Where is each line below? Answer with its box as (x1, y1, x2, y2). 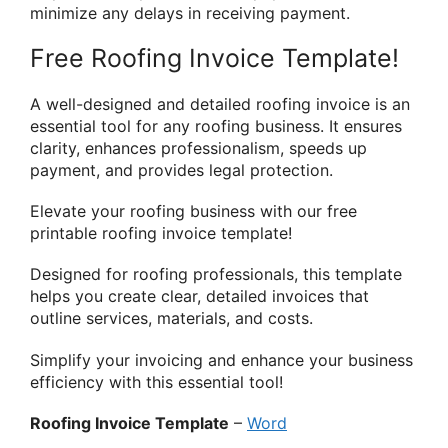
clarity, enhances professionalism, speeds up (30, 138, 367, 158)
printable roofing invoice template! (30, 223, 292, 244)
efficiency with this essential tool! (30, 371, 283, 392)
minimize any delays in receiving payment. (30, 2, 350, 23)
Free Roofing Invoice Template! (30, 43, 399, 73)
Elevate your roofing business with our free (30, 201, 357, 222)
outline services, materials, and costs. (30, 308, 313, 329)
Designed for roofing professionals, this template (30, 264, 402, 285)
